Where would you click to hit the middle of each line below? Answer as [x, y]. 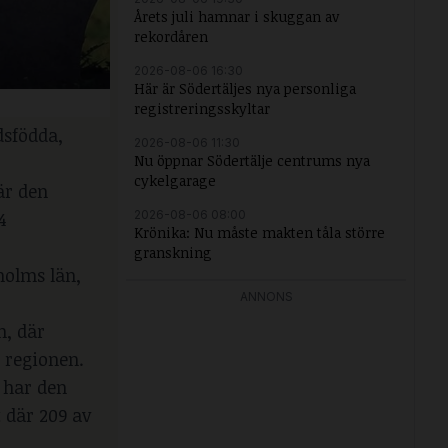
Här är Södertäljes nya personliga [245, 88]
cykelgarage [175, 180]
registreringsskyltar [202, 108]
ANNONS [266, 296]
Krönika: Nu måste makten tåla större [259, 232]
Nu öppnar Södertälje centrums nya [252, 160]
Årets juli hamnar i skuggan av [236, 16]
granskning [173, 252]
